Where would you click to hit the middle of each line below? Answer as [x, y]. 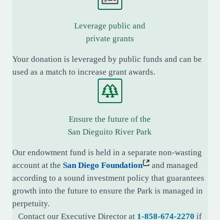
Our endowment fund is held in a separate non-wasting [107, 153]
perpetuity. [31, 204]
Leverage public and [110, 26]
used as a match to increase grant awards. [84, 72]
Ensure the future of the [110, 119]
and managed [174, 165]
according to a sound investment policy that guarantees [108, 178]
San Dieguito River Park [110, 132]
